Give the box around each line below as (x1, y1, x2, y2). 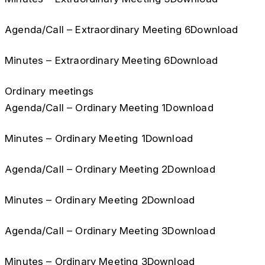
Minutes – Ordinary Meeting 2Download (5, 194, 195, 206)
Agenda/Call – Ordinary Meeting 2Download (5, 163, 215, 175)
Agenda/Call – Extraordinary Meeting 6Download (5, 24, 238, 35)
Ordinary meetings (5, 85, 93, 97)
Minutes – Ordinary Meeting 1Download (5, 132, 193, 144)
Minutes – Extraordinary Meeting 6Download (5, 54, 218, 66)
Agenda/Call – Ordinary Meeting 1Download (5, 102, 214, 114)
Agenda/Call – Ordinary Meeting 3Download (5, 225, 215, 237)
